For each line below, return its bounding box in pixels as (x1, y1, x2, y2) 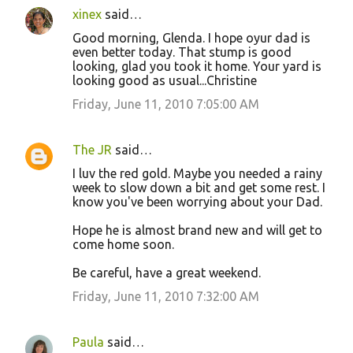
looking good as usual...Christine (72, 73, 257, 87)
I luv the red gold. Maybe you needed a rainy (72, 166, 322, 180)
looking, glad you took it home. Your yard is (72, 59, 321, 73)
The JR (72, 143, 112, 157)
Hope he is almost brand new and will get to (72, 223, 322, 237)
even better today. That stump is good (72, 45, 292, 59)
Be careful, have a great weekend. (72, 266, 261, 280)
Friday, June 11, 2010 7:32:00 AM (72, 289, 259, 303)
